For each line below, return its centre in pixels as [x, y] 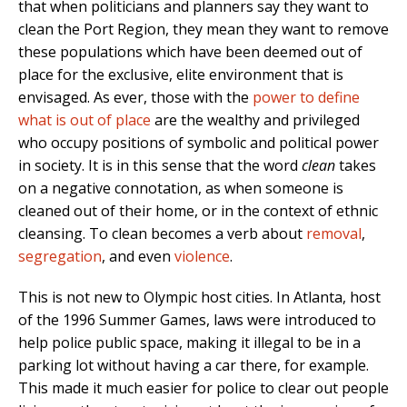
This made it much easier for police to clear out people [203, 388]
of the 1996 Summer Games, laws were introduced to [197, 320]
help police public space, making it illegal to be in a [189, 343]
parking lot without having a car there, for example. [194, 366]
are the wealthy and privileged [255, 120]
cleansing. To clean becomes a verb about [162, 234]
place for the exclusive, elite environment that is [181, 75]
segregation [60, 257]
